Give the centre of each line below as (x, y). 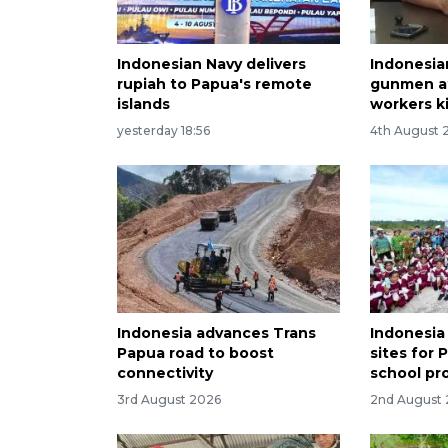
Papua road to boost (195, 353)
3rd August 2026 (169, 400)
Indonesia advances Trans (216, 333)
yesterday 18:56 (163, 130)
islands (143, 103)
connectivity (165, 373)
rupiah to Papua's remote (214, 83)
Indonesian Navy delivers (211, 63)
